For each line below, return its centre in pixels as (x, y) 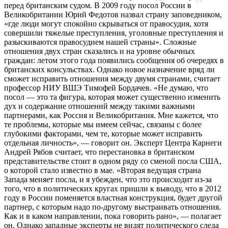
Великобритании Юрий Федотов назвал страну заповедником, (113, 15)
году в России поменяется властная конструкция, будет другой (113, 198)
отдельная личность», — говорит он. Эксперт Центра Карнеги (113, 143)
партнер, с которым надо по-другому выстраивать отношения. (112, 207)
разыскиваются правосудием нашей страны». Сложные (100, 42)
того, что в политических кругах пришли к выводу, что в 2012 (113, 189)
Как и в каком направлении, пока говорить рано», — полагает (113, 216)
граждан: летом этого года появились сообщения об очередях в (114, 61)
